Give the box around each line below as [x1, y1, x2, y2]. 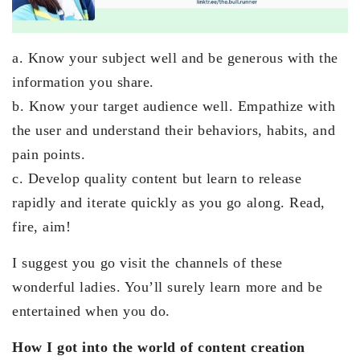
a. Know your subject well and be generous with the [12, 50, 339, 67]
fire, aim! [12, 219, 72, 235]
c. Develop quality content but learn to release [12, 170, 302, 187]
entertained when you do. [12, 303, 170, 320]
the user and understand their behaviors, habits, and [12, 122, 336, 139]
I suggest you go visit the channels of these [12, 255, 283, 272]
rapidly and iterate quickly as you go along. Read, [12, 194, 326, 211]
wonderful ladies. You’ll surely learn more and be [12, 279, 323, 296]
